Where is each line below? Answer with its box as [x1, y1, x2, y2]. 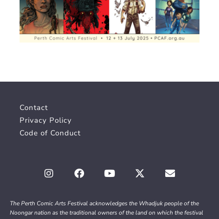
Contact [20, 102, 48, 112]
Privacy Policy [20, 115, 72, 125]
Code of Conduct [20, 128, 81, 138]
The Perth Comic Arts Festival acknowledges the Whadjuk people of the [10, 199, 199, 207]
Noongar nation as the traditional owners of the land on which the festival [10, 208, 203, 217]
